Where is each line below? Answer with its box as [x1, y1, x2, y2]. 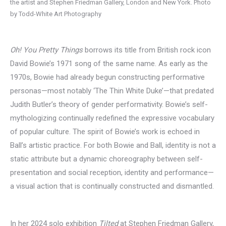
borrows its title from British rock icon [83, 45, 211, 55]
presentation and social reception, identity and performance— [10, 168, 214, 178]
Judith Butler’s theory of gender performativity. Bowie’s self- [10, 100, 208, 109]
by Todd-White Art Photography [10, 10, 101, 18]
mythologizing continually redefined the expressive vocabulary [10, 114, 214, 123]
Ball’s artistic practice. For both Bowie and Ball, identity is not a [10, 141, 216, 150]
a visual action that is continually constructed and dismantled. [10, 182, 214, 191]
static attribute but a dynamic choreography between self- [10, 154, 203, 164]
